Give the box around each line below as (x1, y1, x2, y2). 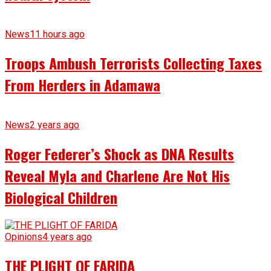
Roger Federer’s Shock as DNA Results (5, 142, 234, 165)
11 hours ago (30, 28, 85, 40)
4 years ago (42, 231, 92, 243)
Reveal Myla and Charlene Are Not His (5, 164, 230, 186)
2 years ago (30, 119, 79, 131)
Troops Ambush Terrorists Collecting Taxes (5, 51, 262, 74)
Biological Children (5, 186, 117, 208)
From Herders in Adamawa (5, 73, 160, 96)
